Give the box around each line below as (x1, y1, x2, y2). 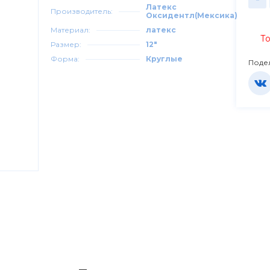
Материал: (51, 25, 91, 34)
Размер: (51, 40, 82, 49)
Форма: (51, 54, 80, 63)
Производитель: (51, 7, 113, 16)
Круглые (146, 54, 183, 63)
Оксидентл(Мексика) (146, 11, 238, 20)
